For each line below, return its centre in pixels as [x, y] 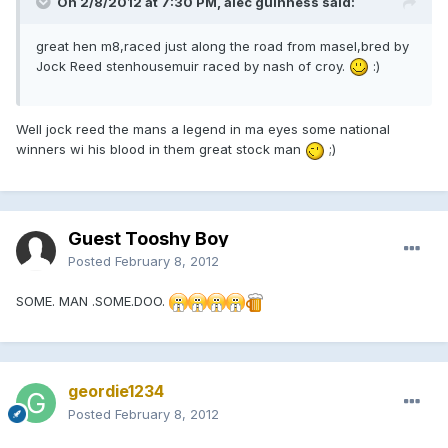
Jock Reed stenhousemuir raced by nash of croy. [192, 65]
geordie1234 [116, 390]
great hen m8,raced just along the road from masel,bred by [222, 45]
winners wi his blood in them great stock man [160, 149]
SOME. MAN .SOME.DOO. [92, 300]
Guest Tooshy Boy [148, 238]
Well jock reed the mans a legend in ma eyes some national [203, 129]
